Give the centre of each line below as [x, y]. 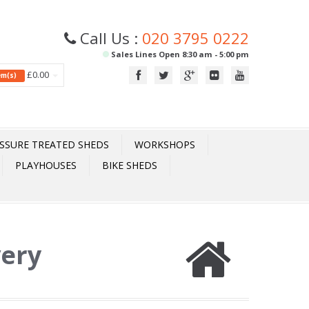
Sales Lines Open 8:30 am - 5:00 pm [179, 54]
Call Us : [109, 38]
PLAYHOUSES [46, 165]
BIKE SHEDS [130, 165]
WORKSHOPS [165, 144]
